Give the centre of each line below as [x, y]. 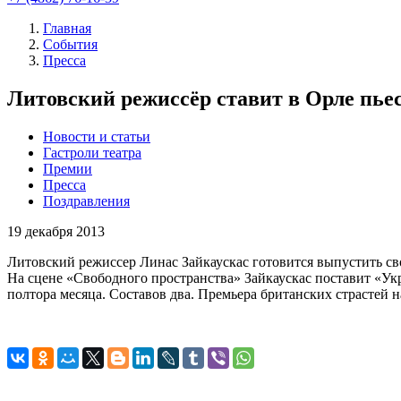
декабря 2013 [65, 231]
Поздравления [86, 200]
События [70, 44]
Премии [68, 168]
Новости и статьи [97, 136]
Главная [67, 28]
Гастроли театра [92, 152]
